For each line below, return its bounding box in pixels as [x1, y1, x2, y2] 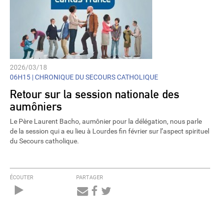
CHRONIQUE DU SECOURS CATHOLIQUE [33, 73, 158, 82]
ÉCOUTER [10, 174, 33, 181]
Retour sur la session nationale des [10, 87, 179, 101]
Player [39, 198, 54, 205]
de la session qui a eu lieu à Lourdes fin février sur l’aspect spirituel [10, 127, 209, 136]
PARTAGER [76, 174, 103, 181]
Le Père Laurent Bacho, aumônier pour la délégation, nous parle [10, 117, 202, 126]
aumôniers [10, 99, 62, 113]
